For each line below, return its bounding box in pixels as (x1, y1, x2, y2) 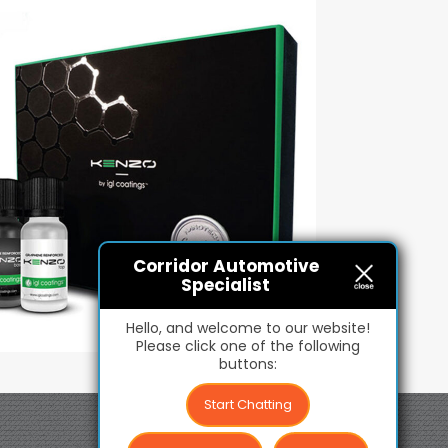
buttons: (219, 354, 277, 374)
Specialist (181, 273, 271, 297)
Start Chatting (204, 395, 292, 415)
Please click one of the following (136, 336, 360, 356)
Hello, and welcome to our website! (126, 318, 370, 338)
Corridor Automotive (132, 254, 319, 278)
